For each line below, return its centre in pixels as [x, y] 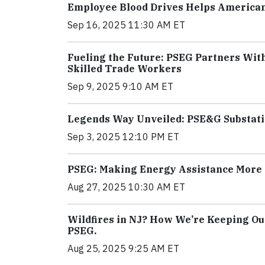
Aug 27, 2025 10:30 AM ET [126, 187]
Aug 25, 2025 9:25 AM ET [123, 248]
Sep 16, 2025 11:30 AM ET [126, 25]
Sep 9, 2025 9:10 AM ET [120, 86]
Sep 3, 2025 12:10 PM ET [123, 137]
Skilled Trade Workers [125, 69]
